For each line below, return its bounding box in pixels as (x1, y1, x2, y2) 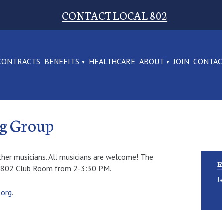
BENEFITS (44, 56, 79, 66)
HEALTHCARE (89, 56, 136, 66)
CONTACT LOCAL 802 (62, 7, 168, 23)
